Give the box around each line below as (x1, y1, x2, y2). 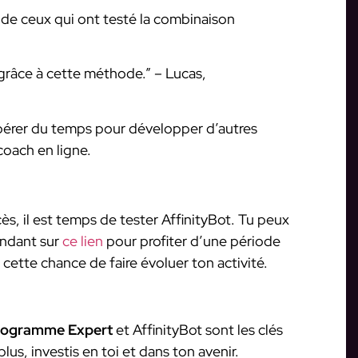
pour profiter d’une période (103, 232, 280, 251)
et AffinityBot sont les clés (113, 320, 283, 339)
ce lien (62, 232, 103, 251)
